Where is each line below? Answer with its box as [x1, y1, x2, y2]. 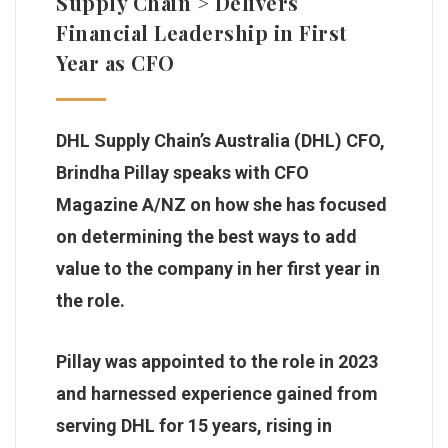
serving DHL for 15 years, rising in [56, 414, 332, 436]
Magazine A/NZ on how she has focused [56, 193, 387, 215]
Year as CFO [56, 48, 175, 76]
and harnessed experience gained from [56, 382, 378, 404]
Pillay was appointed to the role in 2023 [56, 350, 378, 372]
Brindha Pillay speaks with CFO [56, 161, 309, 183]
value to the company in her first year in [56, 257, 380, 279]
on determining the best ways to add [56, 225, 357, 247]
